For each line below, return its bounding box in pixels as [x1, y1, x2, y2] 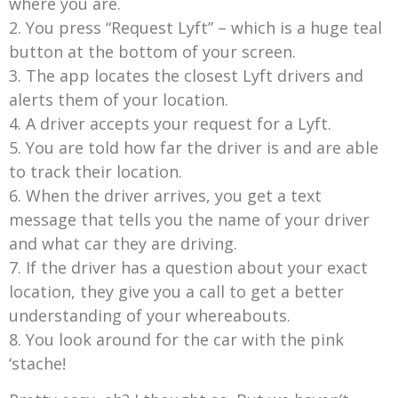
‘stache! [9, 352, 66, 374]
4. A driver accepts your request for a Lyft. [9, 112, 331, 134]
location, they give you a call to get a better [9, 280, 344, 302]
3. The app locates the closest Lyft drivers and [9, 64, 363, 86]
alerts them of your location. [9, 88, 228, 110]
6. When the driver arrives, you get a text [9, 184, 322, 206]
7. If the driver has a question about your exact [9, 256, 368, 278]
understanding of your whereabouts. [9, 304, 291, 326]
